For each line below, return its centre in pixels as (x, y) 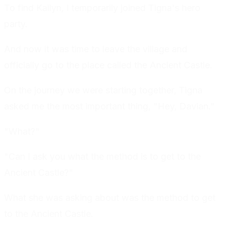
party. (16, 24)
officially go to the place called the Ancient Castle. (108, 65)
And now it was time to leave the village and (96, 49)
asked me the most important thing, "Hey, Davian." (109, 106)
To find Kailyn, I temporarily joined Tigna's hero (102, 8)
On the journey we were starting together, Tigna (103, 90)
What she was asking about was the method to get (110, 198)
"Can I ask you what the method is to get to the (102, 157)
